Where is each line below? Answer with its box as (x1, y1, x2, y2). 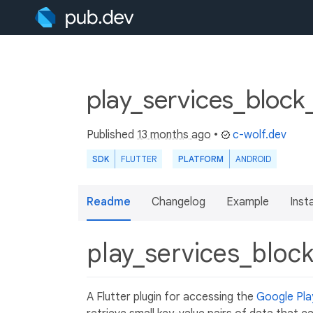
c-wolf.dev (233, 128, 286, 142)
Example (226, 195, 269, 209)
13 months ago (137, 128, 211, 142)
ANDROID (235, 154, 271, 164)
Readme (87, 195, 131, 209)
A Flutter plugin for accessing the (87, 289, 256, 304)
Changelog (152, 195, 205, 209)
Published (87, 128, 137, 142)
